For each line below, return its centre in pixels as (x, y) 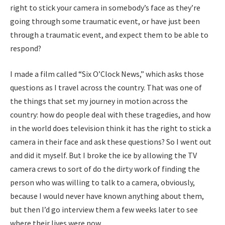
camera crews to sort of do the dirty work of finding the (105, 169)
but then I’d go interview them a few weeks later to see (104, 210)
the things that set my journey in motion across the (99, 101)
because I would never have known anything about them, (107, 196)
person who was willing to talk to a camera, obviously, (102, 183)
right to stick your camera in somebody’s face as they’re (105, 7)
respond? (26, 48)
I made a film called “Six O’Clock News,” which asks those (107, 74)
